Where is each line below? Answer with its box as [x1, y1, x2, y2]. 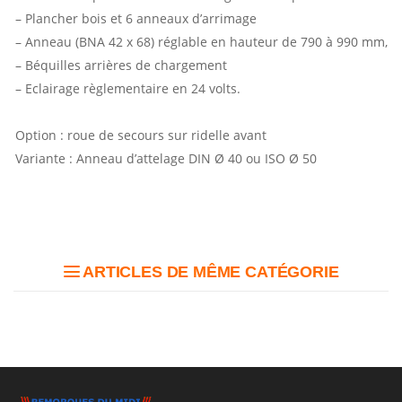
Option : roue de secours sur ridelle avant [15, 127, 267, 144]
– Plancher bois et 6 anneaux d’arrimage [15, 10, 257, 28]
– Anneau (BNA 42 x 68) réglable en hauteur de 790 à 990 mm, [15, 33, 388, 51]
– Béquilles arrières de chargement [15, 57, 227, 74]
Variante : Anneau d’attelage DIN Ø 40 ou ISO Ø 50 [15, 150, 317, 168]
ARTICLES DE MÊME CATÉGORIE [79, 263, 339, 282]
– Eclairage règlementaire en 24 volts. [15, 80, 240, 98]
